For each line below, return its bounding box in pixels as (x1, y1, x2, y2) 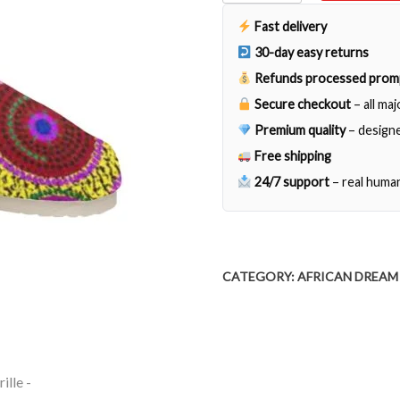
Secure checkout (254, 96, 352, 112)
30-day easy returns (254, 45, 370, 61)
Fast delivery (254, 19, 328, 35)
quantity (221, 13, 272, 31)
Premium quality (254, 122, 346, 138)
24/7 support (254, 174, 330, 190)
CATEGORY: (222, 269, 297, 285)
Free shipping (254, 148, 332, 164)
